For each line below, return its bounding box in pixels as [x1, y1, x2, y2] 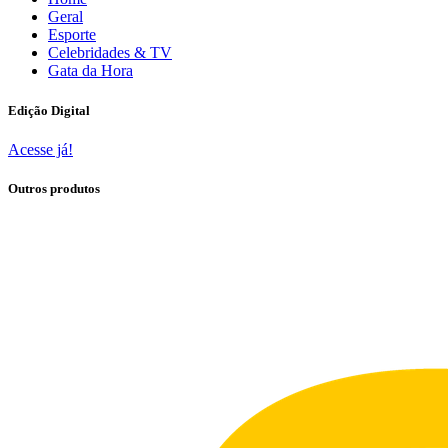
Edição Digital [8, 102, 90, 118]
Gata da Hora [48, 62, 133, 80]
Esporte [48, 26, 96, 44]
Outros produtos [8, 181, 100, 196]
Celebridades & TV [48, 44, 172, 62]
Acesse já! [8, 140, 73, 158]
